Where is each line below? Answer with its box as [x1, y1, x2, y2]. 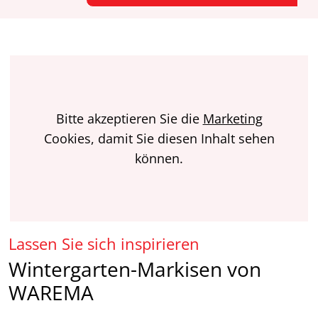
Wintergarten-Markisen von [9, 256, 261, 283]
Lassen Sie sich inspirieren [9, 234, 199, 255]
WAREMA [9, 279, 99, 307]
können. [135, 149, 183, 167]
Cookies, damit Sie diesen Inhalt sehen [43, 129, 275, 147]
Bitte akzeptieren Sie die [55, 109, 203, 127]
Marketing [202, 109, 263, 127]
